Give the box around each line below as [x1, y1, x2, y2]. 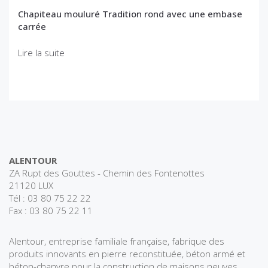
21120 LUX [9, 179, 53, 191]
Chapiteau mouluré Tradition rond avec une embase [18, 8, 242, 20]
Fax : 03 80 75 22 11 [9, 204, 93, 217]
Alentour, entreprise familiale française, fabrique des [9, 234, 224, 247]
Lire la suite [18, 46, 65, 59]
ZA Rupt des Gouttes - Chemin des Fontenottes [9, 166, 205, 179]
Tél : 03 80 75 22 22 [9, 191, 91, 204]
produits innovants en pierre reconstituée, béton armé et [9, 247, 245, 260]
